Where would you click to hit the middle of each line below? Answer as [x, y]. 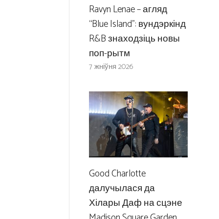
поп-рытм [109, 54]
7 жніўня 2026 [111, 67]
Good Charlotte [117, 174]
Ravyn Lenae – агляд [128, 10]
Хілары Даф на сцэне [135, 203]
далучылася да [122, 188]
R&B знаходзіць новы [134, 39]
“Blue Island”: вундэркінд [137, 24]
